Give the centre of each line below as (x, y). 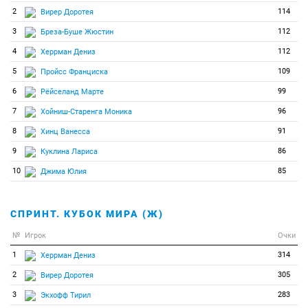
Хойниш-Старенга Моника (86, 111)
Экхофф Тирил (66, 295)
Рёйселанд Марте (72, 91)
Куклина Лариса (69, 151)
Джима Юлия (64, 171)
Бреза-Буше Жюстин (77, 32)
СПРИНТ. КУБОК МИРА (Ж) (87, 214)
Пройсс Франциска (74, 71)
